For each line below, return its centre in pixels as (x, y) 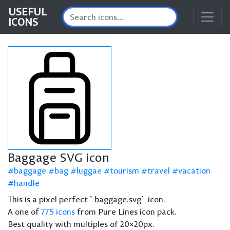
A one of (24, 212)
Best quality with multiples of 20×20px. (81, 224)
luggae (89, 170)
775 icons (58, 212)
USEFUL (27, 12)
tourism (124, 170)
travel (159, 170)
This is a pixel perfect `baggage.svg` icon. (87, 199)
